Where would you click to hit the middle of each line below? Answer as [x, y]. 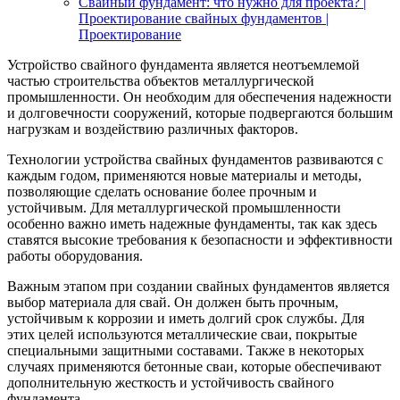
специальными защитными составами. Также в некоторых [186, 350]
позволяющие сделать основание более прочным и [162, 191]
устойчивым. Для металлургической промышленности [174, 207]
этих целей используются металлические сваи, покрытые [182, 334]
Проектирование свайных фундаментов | [204, 18]
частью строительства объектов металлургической [161, 80]
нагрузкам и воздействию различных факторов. [153, 129]
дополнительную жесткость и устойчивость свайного [171, 382]
